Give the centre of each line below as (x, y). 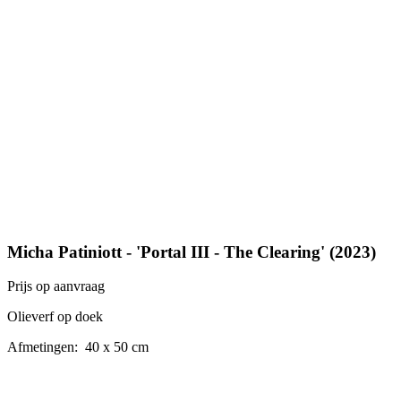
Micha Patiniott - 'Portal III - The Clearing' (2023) (192, 252)
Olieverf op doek (55, 317)
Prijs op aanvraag (56, 286)
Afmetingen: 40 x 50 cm (78, 347)
